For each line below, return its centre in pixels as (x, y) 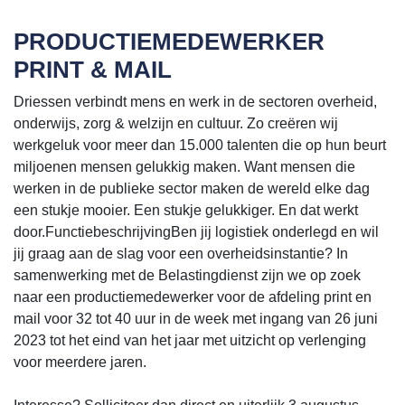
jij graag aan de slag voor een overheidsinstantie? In (181, 253)
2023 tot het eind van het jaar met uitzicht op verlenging (190, 340)
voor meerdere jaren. (80, 362)
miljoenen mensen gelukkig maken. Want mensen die (184, 166)
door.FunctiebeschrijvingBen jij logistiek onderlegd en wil (196, 231)
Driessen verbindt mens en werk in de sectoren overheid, (195, 101)
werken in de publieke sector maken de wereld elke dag (192, 188)
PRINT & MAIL (93, 69)
